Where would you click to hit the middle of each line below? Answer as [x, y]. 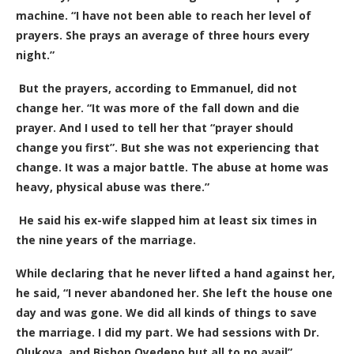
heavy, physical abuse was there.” [113, 187]
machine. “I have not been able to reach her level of [164, 15]
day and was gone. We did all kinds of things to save [166, 313]
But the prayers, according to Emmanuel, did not [158, 88]
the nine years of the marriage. [109, 240]
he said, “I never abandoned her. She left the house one [174, 293]
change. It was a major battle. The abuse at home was [172, 167]
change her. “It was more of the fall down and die [158, 108]
